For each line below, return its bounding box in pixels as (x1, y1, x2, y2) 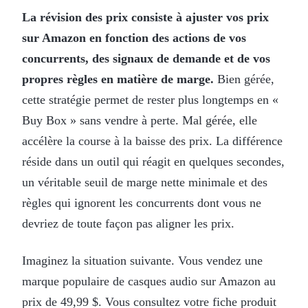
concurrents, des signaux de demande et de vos (22, 51, 270, 65)
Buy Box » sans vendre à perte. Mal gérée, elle (22, 113, 257, 127)
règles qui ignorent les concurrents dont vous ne (22, 195, 261, 210)
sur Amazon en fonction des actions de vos (22, 30, 246, 45)
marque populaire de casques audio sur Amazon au (22, 274, 276, 288)
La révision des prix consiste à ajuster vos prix (22, 10, 269, 24)
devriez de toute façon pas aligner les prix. (22, 216, 234, 230)
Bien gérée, (214, 71, 274, 86)
